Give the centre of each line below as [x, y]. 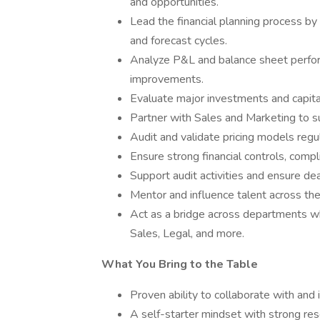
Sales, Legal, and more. [187, 234]
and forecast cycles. [179, 41]
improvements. [167, 79]
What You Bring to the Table [180, 264]
